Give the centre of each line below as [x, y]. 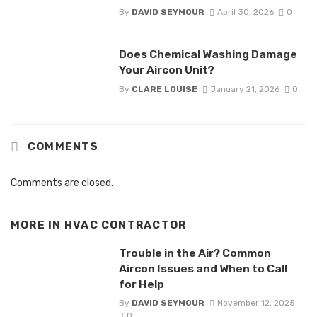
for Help [141, 284]
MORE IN [38, 225]
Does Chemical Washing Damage [208, 54]
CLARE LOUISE [164, 89]
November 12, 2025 [256, 303]
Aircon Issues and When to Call [203, 269]
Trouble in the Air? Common [195, 253]
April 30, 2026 [245, 12]
